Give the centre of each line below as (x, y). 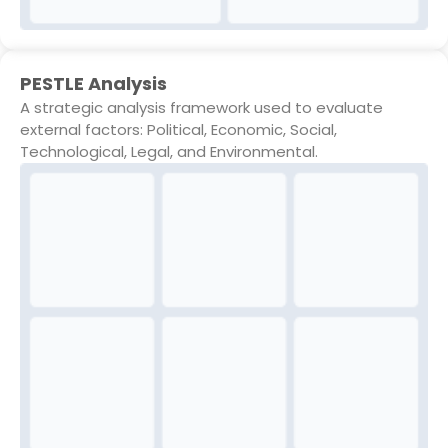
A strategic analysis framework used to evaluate (201, 107)
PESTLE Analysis (93, 83)
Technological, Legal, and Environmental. (169, 151)
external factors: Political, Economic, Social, (178, 129)
